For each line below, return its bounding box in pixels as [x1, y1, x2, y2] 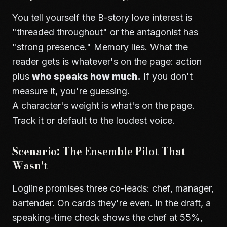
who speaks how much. [32, 71, 141, 82]
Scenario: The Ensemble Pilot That [12, 143, 185, 159]
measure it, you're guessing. [12, 86, 130, 96]
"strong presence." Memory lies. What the [12, 42, 188, 52]
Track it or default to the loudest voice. [12, 115, 175, 126]
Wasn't [12, 158, 48, 173]
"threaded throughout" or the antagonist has [12, 27, 198, 37]
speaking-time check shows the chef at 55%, [12, 212, 203, 223]
